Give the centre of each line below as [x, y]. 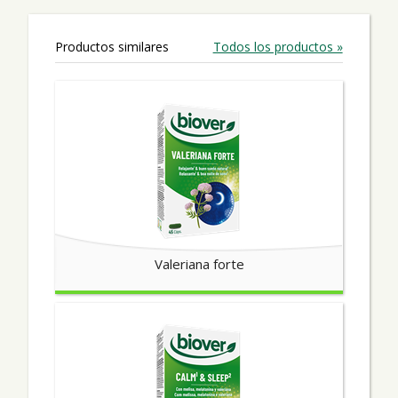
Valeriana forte [199, 263]
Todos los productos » [278, 46]
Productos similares [112, 46]
